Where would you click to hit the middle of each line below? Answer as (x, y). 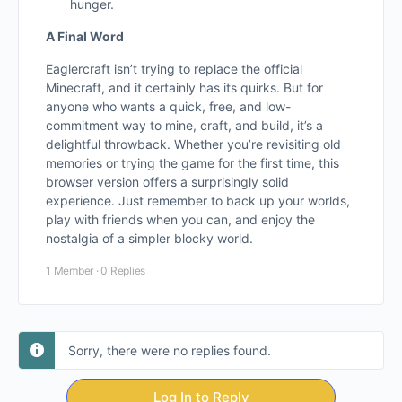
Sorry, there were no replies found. (170, 350)
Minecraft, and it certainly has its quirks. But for (184, 87)
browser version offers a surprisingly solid (167, 182)
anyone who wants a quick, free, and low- (168, 106)
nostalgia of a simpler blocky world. (149, 238)
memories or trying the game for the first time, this (192, 163)
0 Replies (123, 271)
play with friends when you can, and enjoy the (180, 219)
